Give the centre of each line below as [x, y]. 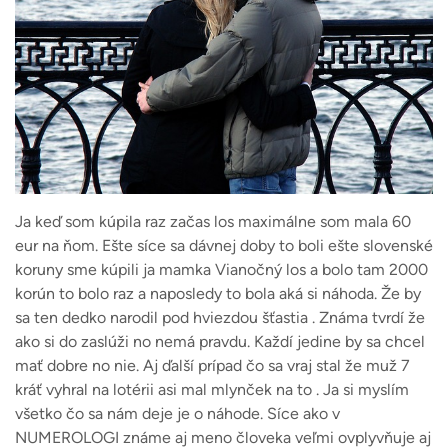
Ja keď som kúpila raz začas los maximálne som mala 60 [213, 222]
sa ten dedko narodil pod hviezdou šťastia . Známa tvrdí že [220, 318]
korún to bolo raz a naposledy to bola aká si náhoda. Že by [218, 294]
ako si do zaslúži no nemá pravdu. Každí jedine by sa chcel [220, 342]
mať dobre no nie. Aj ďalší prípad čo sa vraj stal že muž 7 [212, 366]
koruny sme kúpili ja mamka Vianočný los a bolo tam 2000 [221, 270]
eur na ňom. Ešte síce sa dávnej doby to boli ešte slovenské [224, 246]
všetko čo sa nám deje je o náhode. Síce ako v [177, 414]
